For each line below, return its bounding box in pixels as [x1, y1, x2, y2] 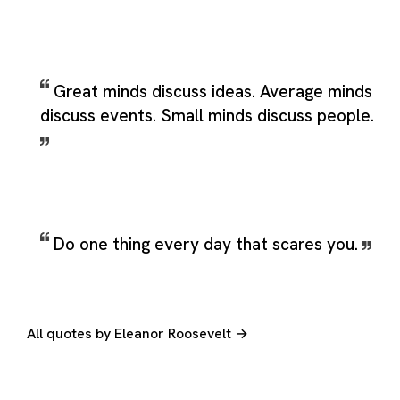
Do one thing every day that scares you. [54, 232, 362, 255]
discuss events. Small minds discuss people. [40, 104, 374, 127]
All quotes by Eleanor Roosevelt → [27, 323, 248, 343]
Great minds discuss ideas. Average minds [54, 79, 372, 103]
